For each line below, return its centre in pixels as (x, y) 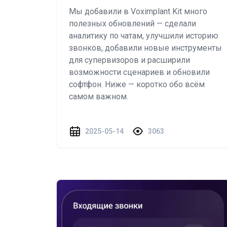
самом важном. (99, 97)
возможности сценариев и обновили (139, 72)
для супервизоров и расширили (129, 60)
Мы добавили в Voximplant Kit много (138, 11)
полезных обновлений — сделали (133, 24)
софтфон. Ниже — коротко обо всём (137, 84)
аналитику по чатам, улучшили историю (144, 36)
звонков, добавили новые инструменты (145, 48)
